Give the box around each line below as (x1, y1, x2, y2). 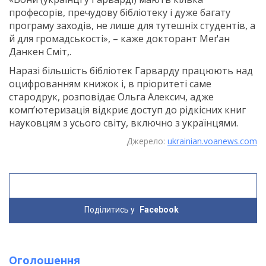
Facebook (140, 205, 179, 215)
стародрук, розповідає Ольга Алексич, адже (9, 90, 214, 104)
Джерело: (126, 135, 167, 147)
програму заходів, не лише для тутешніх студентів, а (9, 19, 255, 33)
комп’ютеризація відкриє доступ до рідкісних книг (9, 103, 246, 117)
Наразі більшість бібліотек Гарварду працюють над (9, 64, 253, 78)
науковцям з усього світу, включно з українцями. (9, 116, 238, 130)
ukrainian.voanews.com (167, 135, 257, 147)
